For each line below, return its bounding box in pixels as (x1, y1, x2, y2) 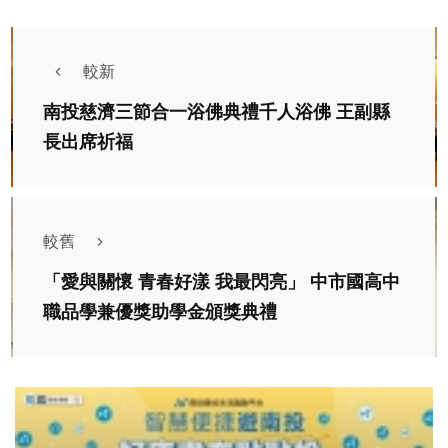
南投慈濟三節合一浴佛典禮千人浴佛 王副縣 (43, 102, 390, 123)
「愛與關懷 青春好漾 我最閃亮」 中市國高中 (43, 272, 400, 293)
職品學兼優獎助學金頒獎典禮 (43, 302, 277, 323)
